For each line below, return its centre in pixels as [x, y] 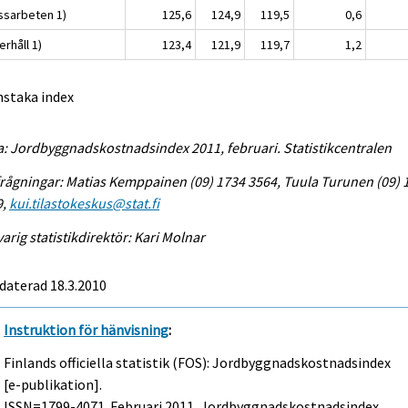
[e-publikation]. [53, 385]
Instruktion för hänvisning [87, 329]
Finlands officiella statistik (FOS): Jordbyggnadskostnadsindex [198, 363]
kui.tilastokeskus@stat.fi [85, 203]
